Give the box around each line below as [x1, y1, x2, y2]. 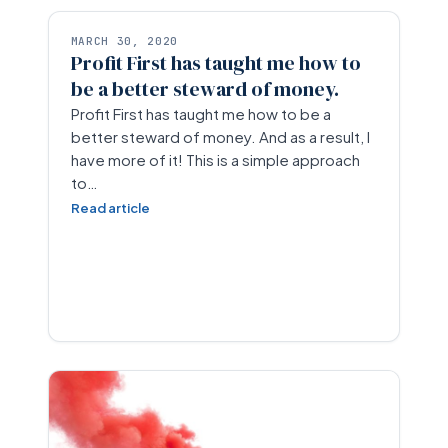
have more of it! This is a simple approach [70, 150, 360, 169]
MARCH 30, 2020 [70, 34, 178, 48]
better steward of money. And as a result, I [70, 127, 370, 146]
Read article [70, 200, 150, 216]
